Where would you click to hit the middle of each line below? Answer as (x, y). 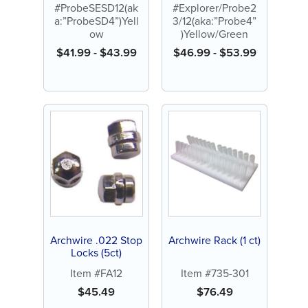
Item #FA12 (97, 273)
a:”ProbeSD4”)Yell (96, 21)
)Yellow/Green (214, 34)
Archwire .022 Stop (97, 240)
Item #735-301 (214, 273)
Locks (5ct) (97, 252)
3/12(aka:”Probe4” (214, 21)
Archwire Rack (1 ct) (214, 240)
